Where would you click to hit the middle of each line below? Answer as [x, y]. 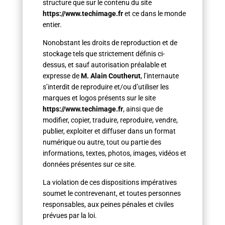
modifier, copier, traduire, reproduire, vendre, [110, 120]
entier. [52, 25]
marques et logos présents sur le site [99, 98]
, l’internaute [159, 76]
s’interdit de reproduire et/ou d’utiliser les [105, 87]
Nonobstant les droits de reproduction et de [110, 43]
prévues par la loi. [70, 215]
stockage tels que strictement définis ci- [103, 54]
